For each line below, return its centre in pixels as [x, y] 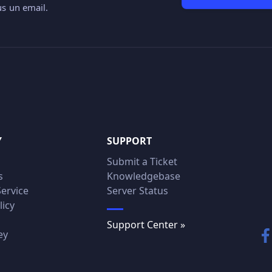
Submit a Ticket [142, 161]
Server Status [137, 190]
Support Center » [146, 224]
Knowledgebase [143, 176]
